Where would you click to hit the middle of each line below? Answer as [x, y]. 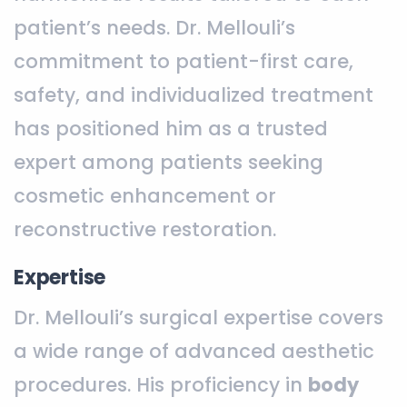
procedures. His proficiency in [161, 384]
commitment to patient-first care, [184, 61]
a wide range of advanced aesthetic [194, 351]
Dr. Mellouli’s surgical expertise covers [199, 317]
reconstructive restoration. [145, 229]
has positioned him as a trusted [171, 128]
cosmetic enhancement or [145, 195]
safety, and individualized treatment [194, 94]
